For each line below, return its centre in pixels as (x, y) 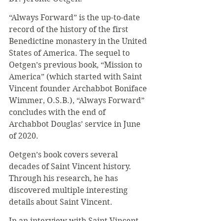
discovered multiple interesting (69, 190)
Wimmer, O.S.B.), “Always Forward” (78, 100)
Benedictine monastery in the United (79, 41)
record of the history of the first (70, 29)
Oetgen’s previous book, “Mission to (76, 65)
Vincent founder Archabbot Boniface (79, 89)
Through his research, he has (64, 178)
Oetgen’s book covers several (64, 155)
